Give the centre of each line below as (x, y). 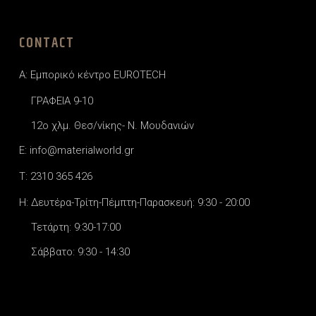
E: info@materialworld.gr (77, 151)
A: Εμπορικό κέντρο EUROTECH (92, 75)
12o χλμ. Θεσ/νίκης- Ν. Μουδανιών (113, 126)
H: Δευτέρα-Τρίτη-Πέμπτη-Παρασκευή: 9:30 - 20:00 (134, 203)
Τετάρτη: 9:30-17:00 (76, 227)
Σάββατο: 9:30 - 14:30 (80, 252)
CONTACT (47, 44)
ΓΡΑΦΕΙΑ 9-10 (62, 101)
